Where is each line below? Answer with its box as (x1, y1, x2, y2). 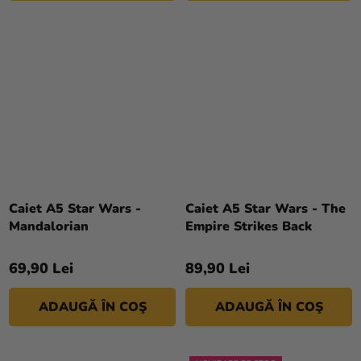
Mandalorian (9, 218, 89, 236)
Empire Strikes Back (185, 218, 312, 236)
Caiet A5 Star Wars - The (185, 200, 346, 218)
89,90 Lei (185, 259, 250, 279)
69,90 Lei (9, 259, 73, 279)
